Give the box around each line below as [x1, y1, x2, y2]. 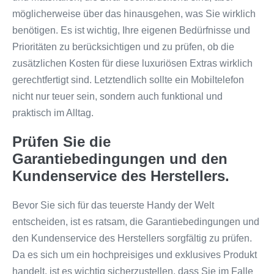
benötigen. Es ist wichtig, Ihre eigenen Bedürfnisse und [12, 25, 250, 35]
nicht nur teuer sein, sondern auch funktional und [12, 91, 223, 102]
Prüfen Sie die [12, 133, 111, 150]
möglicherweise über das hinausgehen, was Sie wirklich [12, 9, 256, 19]
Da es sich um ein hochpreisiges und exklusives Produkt [12, 250, 257, 260]
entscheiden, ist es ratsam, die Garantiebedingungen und [12, 217, 259, 227]
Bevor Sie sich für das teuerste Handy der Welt [12, 200, 214, 210]
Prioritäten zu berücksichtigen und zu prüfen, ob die [12, 42, 234, 52]
